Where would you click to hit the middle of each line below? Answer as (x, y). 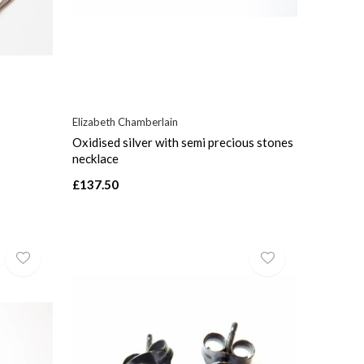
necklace (95, 158)
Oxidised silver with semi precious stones (183, 142)
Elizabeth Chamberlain (125, 121)
